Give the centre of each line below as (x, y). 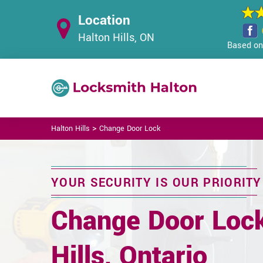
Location (104, 20)
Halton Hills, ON (116, 37)
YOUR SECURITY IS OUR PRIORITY (156, 183)
